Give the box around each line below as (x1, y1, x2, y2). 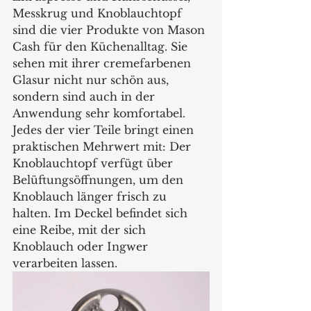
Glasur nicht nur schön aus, (12, 73, 172, 87)
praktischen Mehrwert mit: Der (12, 140, 194, 154)
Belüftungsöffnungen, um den (12, 173, 187, 187)
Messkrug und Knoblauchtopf (12, 6, 185, 21)
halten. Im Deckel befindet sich (12, 206, 191, 221)
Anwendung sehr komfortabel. (12, 106, 189, 121)
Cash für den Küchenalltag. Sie (12, 40, 191, 54)
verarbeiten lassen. (12, 256, 121, 271)
